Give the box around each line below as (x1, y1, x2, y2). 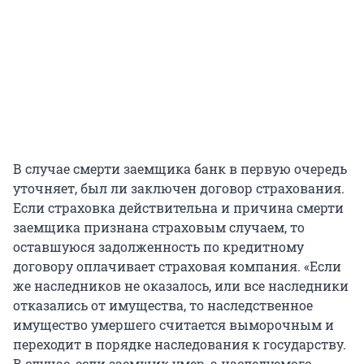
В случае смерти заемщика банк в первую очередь (13, 159, 347, 177)
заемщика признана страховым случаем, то (13, 218, 305, 236)
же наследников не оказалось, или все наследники (13, 276, 349, 294)
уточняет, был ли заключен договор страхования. (13, 179, 344, 197)
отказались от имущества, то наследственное (13, 296, 313, 314)
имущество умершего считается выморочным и (13, 315, 334, 333)
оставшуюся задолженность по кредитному (13, 237, 304, 255)
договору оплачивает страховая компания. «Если (13, 257, 341, 275)
